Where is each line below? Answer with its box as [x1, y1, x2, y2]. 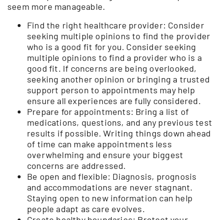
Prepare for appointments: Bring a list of [27, 106, 189, 117]
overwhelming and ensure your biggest [27, 149, 184, 160]
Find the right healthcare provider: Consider [27, 19, 204, 30]
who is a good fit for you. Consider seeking [27, 41, 196, 52]
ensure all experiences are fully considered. [27, 95, 201, 106]
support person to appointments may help [27, 84, 195, 95]
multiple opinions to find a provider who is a [27, 52, 202, 63]
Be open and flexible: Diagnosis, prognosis [27, 170, 197, 182]
